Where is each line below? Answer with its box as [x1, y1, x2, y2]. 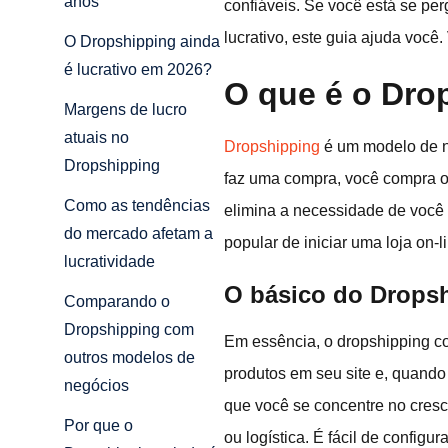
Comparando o [64, 293, 170, 311]
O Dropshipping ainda [64, 33, 220, 51]
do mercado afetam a [64, 225, 213, 243]
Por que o [64, 417, 133, 435]
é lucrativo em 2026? [64, 61, 212, 79]
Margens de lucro [64, 101, 187, 119]
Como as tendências [64, 197, 210, 215]
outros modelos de [64, 349, 195, 367]
